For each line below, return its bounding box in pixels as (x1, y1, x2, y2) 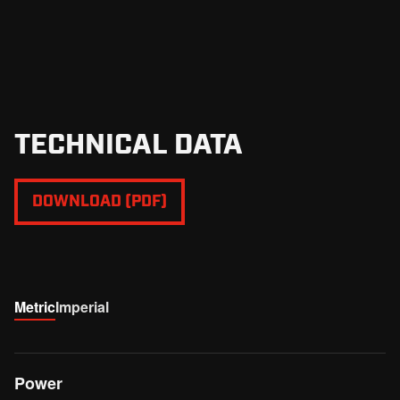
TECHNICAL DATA (14, 124, 243, 158)
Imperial (55, 296, 109, 317)
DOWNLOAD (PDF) (32, 189, 167, 209)
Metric (14, 296, 55, 317)
